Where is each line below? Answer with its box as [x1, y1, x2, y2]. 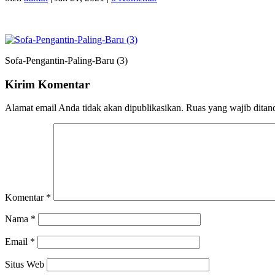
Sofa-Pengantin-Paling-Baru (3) [5, 55, 128, 66]
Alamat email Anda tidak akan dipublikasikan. [5, 103, 184, 114]
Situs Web [5, 259, 44, 270]
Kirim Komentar [5, 77, 90, 91]
